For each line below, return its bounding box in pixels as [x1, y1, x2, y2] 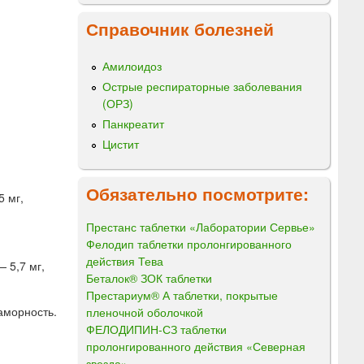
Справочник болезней [86, 15, 274, 41]
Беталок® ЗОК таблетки [86, 269, 212, 286]
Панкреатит [102, 115, 164, 132]
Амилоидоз [102, 57, 162, 74]
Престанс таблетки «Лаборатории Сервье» [86, 218, 315, 235]
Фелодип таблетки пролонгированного [86, 235, 292, 252]
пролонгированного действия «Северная [86, 337, 305, 354]
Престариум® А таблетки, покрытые [86, 286, 278, 303]
